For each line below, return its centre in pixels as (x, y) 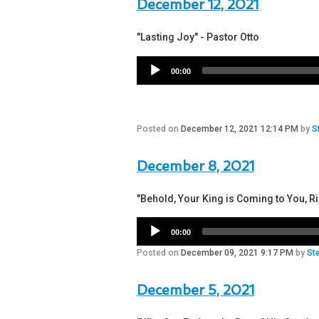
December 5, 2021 (195, 290)
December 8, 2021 (195, 166)
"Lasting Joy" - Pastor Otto (198, 37)
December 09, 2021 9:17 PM (237, 253)
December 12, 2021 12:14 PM (240, 129)
